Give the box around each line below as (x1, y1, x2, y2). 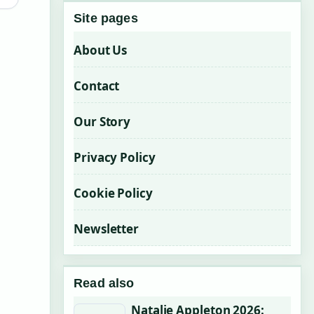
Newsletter (74, 221, 139, 237)
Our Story (74, 114, 131, 130)
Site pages (74, 11, 138, 25)
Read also (74, 276, 135, 290)
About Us (74, 42, 128, 58)
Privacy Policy (74, 149, 156, 165)
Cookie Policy (74, 185, 153, 201)
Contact (74, 78, 120, 94)
